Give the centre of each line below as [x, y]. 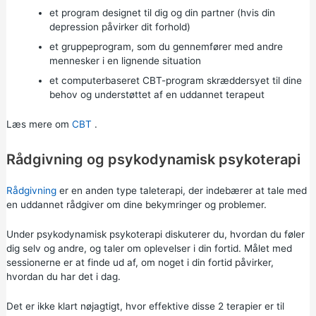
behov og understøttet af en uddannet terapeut [157, 95]
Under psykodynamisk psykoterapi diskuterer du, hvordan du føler [155, 234]
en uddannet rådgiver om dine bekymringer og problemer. [136, 205]
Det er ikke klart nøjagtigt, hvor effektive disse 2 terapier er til [145, 306]
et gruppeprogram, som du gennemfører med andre [166, 47]
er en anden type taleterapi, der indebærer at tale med [181, 191]
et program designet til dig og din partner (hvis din [162, 13]
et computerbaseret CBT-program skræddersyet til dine [175, 81]
